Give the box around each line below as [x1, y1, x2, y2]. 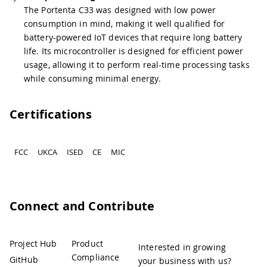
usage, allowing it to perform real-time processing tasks [24, 59, 250, 70]
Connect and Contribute [10, 198, 155, 214]
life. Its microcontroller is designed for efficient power [24, 45, 243, 57]
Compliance [72, 252, 120, 263]
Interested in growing [138, 241, 226, 253]
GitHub [10, 254, 38, 265]
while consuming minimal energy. [24, 73, 161, 84]
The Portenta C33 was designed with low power [24, 4, 216, 15]
